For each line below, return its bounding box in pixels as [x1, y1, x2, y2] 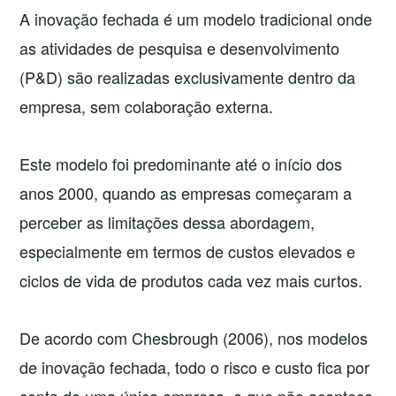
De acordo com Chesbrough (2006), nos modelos [19, 326, 369, 350]
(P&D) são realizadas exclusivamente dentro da [19, 65, 356, 88]
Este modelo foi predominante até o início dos [19, 151, 343, 175]
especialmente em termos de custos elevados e [19, 239, 356, 263]
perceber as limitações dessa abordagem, [19, 209, 316, 233]
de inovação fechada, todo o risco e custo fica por [19, 355, 370, 379]
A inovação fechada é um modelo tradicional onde [19, 6, 373, 30]
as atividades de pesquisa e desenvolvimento [19, 35, 340, 59]
